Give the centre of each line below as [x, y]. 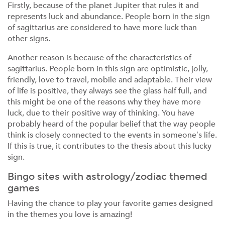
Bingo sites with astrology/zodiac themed [107, 177]
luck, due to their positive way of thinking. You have [101, 113]
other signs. [29, 39]
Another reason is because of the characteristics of [99, 58]
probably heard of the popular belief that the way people [111, 124]
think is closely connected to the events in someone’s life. [112, 135]
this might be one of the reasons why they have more [104, 102]
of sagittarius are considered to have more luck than [102, 28]
